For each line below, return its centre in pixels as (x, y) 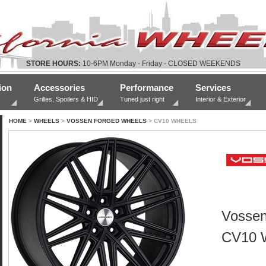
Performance (147, 88)
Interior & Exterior (221, 99)
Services (213, 88)
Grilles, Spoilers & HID (66, 99)
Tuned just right (142, 99)
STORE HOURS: (53, 64)
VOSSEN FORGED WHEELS (107, 121)
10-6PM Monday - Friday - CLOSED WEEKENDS (160, 64)
